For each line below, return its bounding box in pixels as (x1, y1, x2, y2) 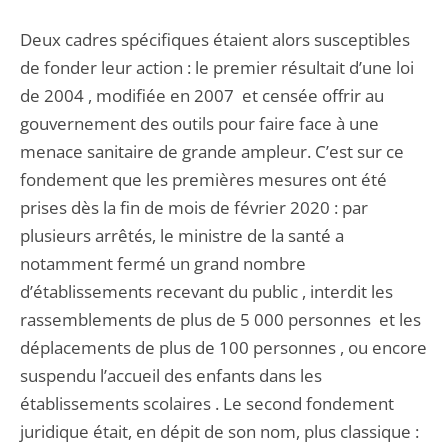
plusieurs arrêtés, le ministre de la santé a (20, 224, 344, 247)
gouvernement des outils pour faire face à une (20, 112, 379, 135)
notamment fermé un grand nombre (20, 252, 306, 275)
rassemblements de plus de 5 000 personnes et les (20, 308, 421, 331)
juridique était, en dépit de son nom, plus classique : (20, 420, 419, 443)
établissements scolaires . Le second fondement (20, 392, 394, 415)
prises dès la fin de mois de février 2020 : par (20, 196, 368, 219)
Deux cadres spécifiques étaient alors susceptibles (20, 28, 410, 51)
